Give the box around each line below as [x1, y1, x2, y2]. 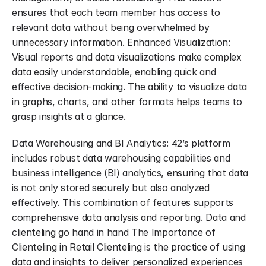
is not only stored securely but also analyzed [12, 182, 210, 194]
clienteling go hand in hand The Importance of [12, 226, 216, 238]
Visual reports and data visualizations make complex [12, 51, 242, 63]
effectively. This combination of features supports [12, 197, 233, 208]
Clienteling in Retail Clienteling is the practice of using [12, 241, 245, 253]
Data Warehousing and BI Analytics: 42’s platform [12, 137, 230, 149]
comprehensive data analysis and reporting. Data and [12, 211, 246, 223]
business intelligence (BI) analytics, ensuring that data [12, 167, 249, 179]
